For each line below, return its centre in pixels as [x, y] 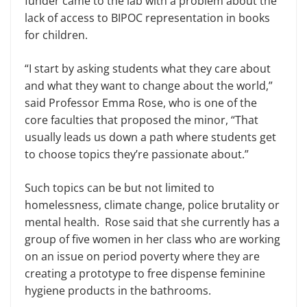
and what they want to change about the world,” [149, 85]
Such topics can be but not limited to [120, 187]
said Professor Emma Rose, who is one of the [141, 102]
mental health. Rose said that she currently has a [152, 222]
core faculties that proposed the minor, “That [142, 120]
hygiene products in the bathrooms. [118, 290]
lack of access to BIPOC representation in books [147, 17]
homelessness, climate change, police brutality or [152, 205]
